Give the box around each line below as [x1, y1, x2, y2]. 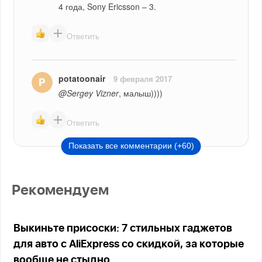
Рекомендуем [12, 183, 109, 198]
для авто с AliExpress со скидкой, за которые [13, 239, 244, 250]
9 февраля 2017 [113, 73, 173, 84]
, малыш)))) [119, 87, 163, 99]
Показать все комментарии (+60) [68, 140, 194, 150]
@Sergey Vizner [58, 87, 119, 99]
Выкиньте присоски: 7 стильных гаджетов [13, 223, 233, 234]
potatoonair [58, 72, 106, 84]
